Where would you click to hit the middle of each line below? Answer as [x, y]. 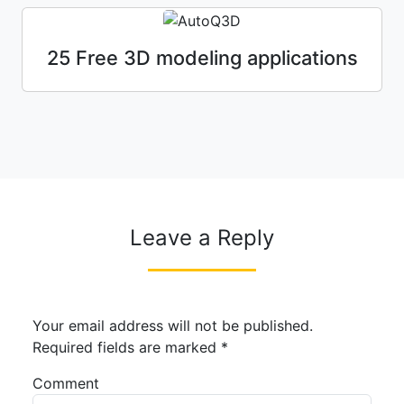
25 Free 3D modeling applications [202, 58]
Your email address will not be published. [173, 326]
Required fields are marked [127, 348]
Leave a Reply [202, 238]
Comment [66, 384]
